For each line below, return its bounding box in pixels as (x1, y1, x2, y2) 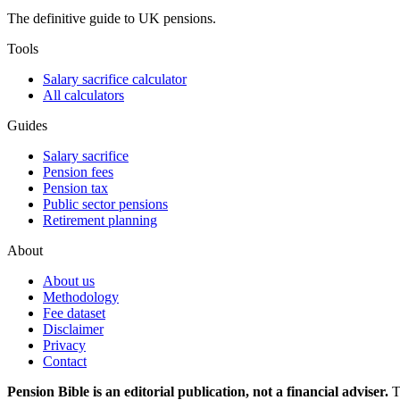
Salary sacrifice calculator (43, 71, 187, 87)
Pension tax (43, 179, 108, 196)
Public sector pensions (43, 196, 168, 212)
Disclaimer (43, 321, 104, 337)
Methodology (43, 288, 119, 304)
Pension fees (43, 163, 113, 179)
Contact (43, 353, 87, 369)
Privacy (43, 337, 86, 353)
